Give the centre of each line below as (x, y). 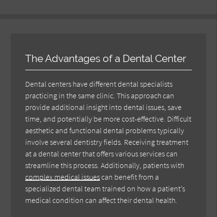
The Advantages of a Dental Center (106, 58)
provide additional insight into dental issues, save (104, 107)
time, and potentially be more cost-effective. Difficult (108, 118)
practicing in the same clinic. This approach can (100, 95)
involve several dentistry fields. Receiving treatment (107, 142)
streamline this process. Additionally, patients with (105, 165)
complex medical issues (63, 177)
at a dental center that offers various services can (102, 153)
